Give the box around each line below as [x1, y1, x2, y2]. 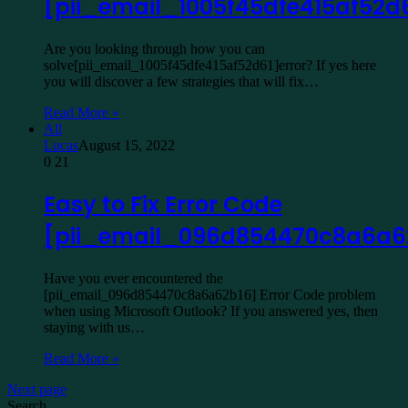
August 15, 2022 [78, 138, 175, 154]
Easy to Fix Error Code [44, 189, 282, 220]
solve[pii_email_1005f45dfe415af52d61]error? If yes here [44, 57, 376, 74]
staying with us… [44, 320, 145, 335]
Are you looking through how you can [44, 41, 265, 57]
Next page [7, 382, 66, 397]
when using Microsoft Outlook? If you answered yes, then [44, 303, 378, 319]
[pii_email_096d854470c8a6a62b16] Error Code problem [44, 287, 375, 302]
